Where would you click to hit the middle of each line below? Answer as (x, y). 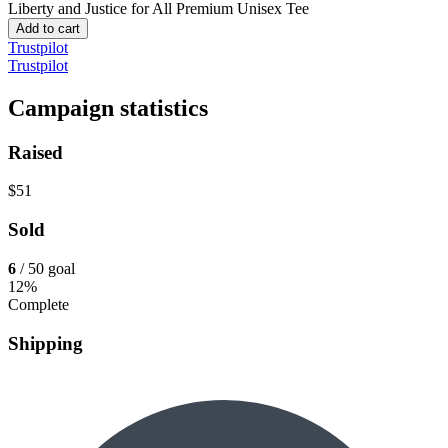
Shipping (45, 343)
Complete (38, 304)
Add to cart (48, 28)
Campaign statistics (108, 107)
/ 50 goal (47, 268)
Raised (35, 152)
